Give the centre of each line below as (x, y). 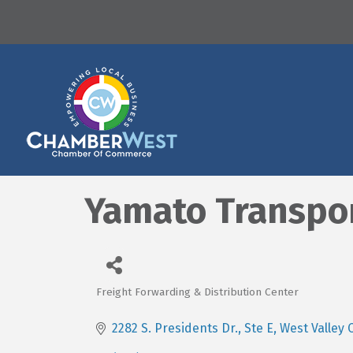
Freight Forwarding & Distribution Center (197, 292)
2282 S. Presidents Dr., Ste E (193, 328)
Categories (136, 303)
